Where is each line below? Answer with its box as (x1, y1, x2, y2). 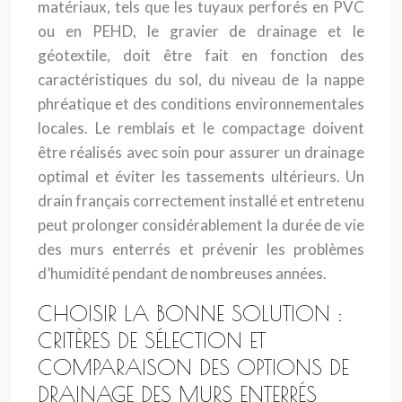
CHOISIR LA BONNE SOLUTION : (38, 301, 343, 326)
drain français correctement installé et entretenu (38, 191, 364, 210)
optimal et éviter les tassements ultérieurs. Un (38, 167, 364, 186)
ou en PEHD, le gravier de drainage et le (38, 22, 364, 40)
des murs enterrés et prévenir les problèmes (38, 240, 364, 258)
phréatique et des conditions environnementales (38, 94, 364, 113)
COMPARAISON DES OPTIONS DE (38, 354, 349, 380)
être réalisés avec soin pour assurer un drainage (38, 143, 364, 162)
